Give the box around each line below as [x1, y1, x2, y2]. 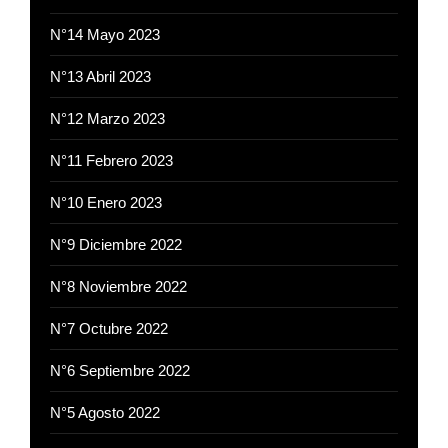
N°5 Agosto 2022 [50, 404, 160, 422]
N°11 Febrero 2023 [50, 152, 173, 170]
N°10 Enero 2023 [50, 194, 162, 212]
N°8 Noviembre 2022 [50, 278, 187, 296]
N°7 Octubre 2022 [50, 320, 168, 338]
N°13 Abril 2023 [50, 68, 151, 86]
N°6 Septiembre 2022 [50, 362, 190, 380]
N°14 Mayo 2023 [50, 26, 160, 44]
